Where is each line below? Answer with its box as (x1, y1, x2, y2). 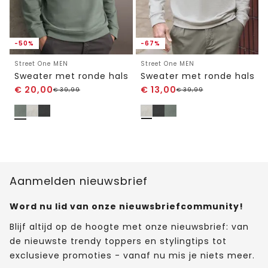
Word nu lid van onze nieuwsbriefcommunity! (10, 200, 243, 212)
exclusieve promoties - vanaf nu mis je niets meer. (10, 249, 255, 261)
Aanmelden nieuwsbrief (10, 173, 148, 188)
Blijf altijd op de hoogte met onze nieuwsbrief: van (10, 220, 249, 233)
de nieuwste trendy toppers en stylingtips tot (10, 234, 227, 247)
